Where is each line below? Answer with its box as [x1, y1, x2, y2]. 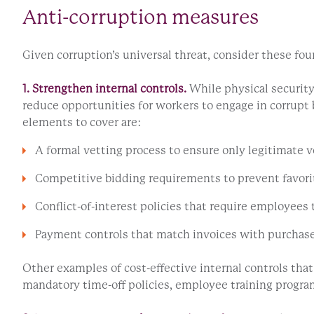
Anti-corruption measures [22, 5, 259, 29]
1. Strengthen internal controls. [22, 81, 186, 95]
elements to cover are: [22, 115, 142, 129]
